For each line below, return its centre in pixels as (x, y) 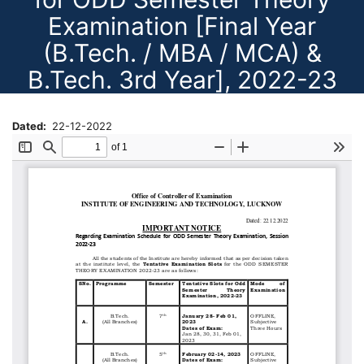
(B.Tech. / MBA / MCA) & (182, 53)
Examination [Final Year (182, 26)
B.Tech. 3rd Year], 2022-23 (182, 80)
